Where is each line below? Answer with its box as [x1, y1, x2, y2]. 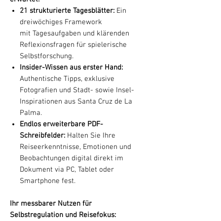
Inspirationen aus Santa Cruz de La [20, 97, 132, 106]
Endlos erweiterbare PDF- [20, 119, 103, 129]
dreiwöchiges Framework [20, 17, 102, 27]
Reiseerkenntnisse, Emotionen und [20, 142, 131, 151]
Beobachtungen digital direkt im [20, 153, 123, 163]
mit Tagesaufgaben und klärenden [20, 29, 129, 38]
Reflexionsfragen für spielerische [20, 40, 127, 49]
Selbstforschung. [20, 51, 74, 61]
